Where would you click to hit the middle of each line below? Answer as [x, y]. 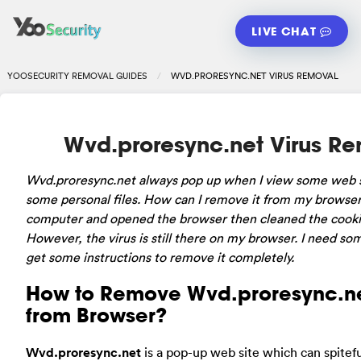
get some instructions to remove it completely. [160, 257]
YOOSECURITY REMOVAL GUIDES [77, 75]
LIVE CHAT [286, 31]
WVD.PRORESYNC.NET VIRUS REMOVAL [254, 75]
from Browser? [96, 315]
